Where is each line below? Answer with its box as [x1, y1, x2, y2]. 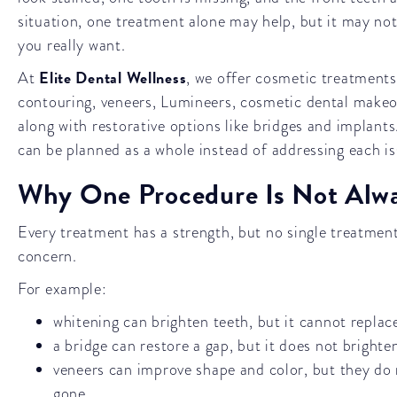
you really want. [18, 34, 126, 56]
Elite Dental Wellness [39, 66, 187, 90]
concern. [18, 245, 77, 267]
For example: [18, 277, 107, 300]
